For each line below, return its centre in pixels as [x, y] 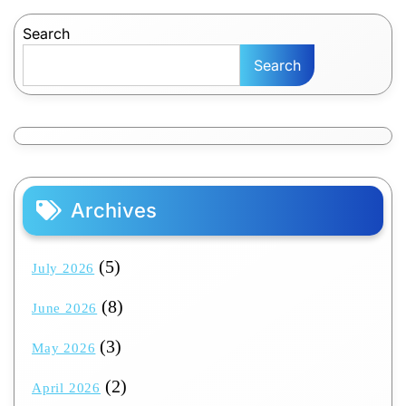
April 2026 [66, 388]
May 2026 [64, 348]
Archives [114, 211]
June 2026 [65, 309]
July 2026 [63, 269]
